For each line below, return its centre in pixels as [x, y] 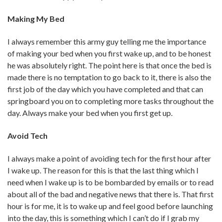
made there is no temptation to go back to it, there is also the [109, 77]
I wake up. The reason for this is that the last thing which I [103, 170]
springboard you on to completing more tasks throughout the [111, 101]
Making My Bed [36, 18]
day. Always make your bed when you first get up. [90, 112]
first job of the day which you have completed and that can [105, 89]
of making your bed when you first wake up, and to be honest [109, 53]
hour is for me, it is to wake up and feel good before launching [110, 206]
